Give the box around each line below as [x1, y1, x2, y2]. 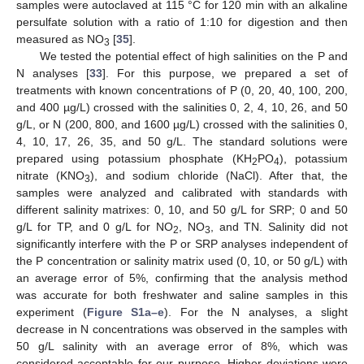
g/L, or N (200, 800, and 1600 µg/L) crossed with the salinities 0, [16, 117, 348, 131]
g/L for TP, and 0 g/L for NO [16, 219, 173, 233]
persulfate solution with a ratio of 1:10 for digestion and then [16, 15, 348, 28]
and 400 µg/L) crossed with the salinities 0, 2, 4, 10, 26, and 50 [16, 100, 348, 114]
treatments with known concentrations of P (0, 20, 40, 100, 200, [16, 83, 348, 97]
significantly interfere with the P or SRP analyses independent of [16, 236, 348, 250]
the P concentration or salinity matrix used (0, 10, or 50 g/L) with [16, 253, 348, 267]
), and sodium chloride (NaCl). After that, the [90, 168, 348, 182]
